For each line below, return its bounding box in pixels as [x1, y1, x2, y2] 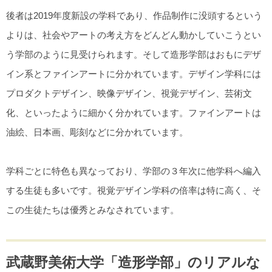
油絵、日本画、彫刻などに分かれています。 [6, 126, 188, 137]
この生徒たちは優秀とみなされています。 [6, 204, 179, 215]
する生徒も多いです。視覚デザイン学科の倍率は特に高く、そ [6, 185, 261, 195]
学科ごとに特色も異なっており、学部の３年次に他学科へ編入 [6, 165, 261, 176]
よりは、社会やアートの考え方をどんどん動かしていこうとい [6, 29, 261, 40]
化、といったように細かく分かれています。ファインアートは [6, 107, 261, 118]
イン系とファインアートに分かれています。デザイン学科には [6, 68, 261, 79]
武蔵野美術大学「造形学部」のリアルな [6, 254, 260, 270]
